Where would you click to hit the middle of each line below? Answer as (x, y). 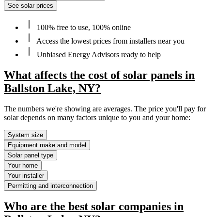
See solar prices (31, 5)
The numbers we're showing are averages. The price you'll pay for (105, 108)
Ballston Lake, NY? (52, 88)
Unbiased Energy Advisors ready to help (98, 54)
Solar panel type (31, 155)
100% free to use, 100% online (83, 27)
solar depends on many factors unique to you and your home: (97, 117)
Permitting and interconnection (50, 186)
